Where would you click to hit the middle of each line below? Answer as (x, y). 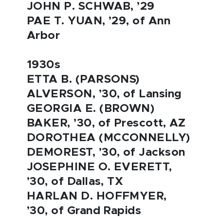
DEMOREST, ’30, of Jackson (106, 153)
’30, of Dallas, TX (75, 182)
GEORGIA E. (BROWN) (91, 109)
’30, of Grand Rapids (84, 211)
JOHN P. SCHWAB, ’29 (91, 7)
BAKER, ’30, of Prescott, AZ (106, 123)
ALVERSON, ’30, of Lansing (104, 94)
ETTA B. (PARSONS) (83, 80)
